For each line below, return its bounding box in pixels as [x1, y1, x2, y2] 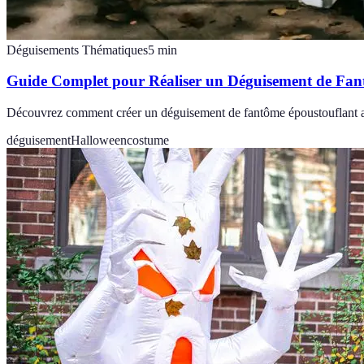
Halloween [71, 133, 127, 148]
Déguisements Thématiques [6, 42, 148, 57]
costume [127, 133, 169, 148]
